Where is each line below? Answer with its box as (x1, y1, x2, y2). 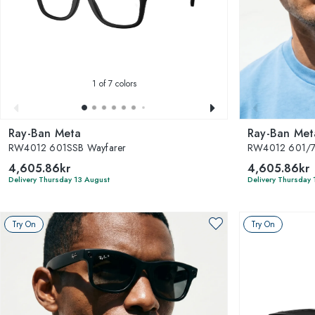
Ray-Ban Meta (8, 124, 82, 141)
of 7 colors (96, 77, 136, 90)
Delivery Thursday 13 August (8, 173, 110, 185)
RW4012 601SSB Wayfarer (8, 140, 127, 155)
